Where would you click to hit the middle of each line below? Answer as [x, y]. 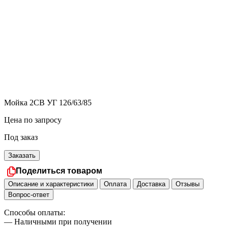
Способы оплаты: [35, 213]
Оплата [115, 184]
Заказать [22, 156]
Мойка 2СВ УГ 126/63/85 [48, 103]
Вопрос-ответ [29, 195]
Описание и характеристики [51, 184]
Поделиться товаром [59, 171]
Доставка [151, 184]
